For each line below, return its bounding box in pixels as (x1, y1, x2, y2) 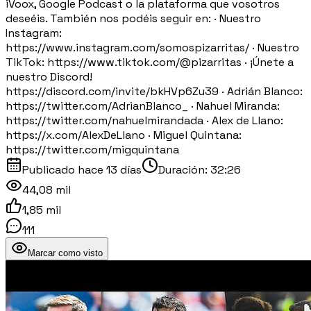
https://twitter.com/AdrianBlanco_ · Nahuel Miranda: (6, 98, 280, 113)
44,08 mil (22, 182, 71, 197)
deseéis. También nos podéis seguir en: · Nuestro (6, 10, 261, 26)
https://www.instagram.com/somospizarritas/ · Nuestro (6, 40, 299, 55)
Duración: (158, 162, 210, 177)
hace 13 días (78, 162, 142, 177)
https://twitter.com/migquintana (6, 142, 179, 157)
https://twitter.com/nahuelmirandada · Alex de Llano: (6, 112, 283, 128)
